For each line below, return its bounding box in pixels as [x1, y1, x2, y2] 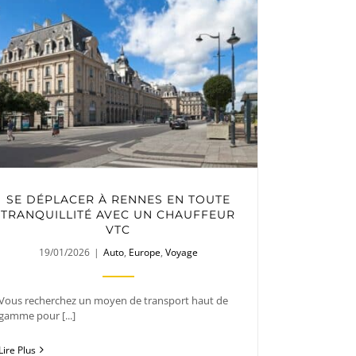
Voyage [164, 245, 198, 259]
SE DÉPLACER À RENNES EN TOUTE [6, 192, 230, 207]
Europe [128, 245, 161, 259]
